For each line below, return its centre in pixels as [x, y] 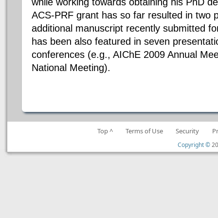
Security [188, 131]
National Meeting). [71, 68]
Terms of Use [145, 131]
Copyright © [194, 145]
